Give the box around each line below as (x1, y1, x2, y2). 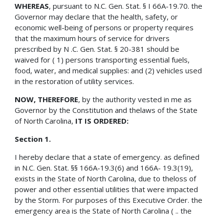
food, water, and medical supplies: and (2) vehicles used (15, 65, 202, 75)
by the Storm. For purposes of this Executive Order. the (15, 195, 202, 205)
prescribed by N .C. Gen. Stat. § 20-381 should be (15, 44, 179, 54)
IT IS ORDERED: (75, 115, 129, 126)
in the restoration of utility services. (15, 76, 134, 86)
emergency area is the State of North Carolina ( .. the (15, 205, 192, 216)
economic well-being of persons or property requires (15, 22, 194, 32)
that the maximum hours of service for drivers (15, 33, 170, 43)
